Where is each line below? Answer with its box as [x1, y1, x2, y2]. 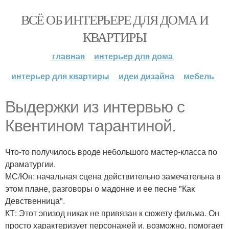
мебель [183, 70, 214, 82]
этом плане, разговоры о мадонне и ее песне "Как [5, 182, 195, 194]
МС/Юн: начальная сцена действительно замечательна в [5, 170, 221, 182]
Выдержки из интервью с [5, 98, 185, 116]
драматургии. [5, 158, 56, 170]
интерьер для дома [94, 50, 173, 62]
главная [52, 50, 85, 62]
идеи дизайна [118, 70, 174, 82]
